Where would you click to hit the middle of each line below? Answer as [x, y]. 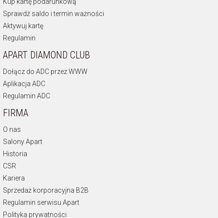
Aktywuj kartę [23, 26]
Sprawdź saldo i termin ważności [54, 14]
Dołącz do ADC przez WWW [45, 72]
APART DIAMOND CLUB [46, 55]
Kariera [14, 178]
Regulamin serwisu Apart [41, 203]
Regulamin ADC [27, 96]
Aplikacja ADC [24, 84]
